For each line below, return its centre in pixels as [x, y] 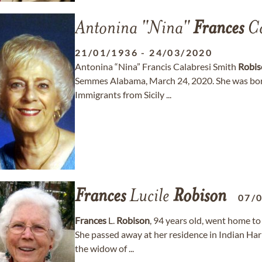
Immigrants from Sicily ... [123, 94]
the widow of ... [104, 248]
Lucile [149, 197]
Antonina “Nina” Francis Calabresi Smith [156, 66]
